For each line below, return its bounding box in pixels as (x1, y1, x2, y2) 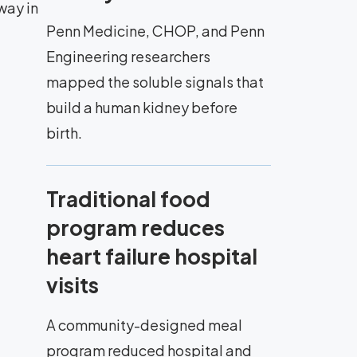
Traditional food (46, 186, 210, 212)
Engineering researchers (46, 47, 210, 65)
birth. (46, 124, 82, 142)
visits (46, 272, 99, 298)
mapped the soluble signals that (46, 73, 264, 91)
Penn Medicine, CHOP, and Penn (46, 22, 265, 40)
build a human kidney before (46, 98, 237, 116)
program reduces (46, 214, 225, 241)
